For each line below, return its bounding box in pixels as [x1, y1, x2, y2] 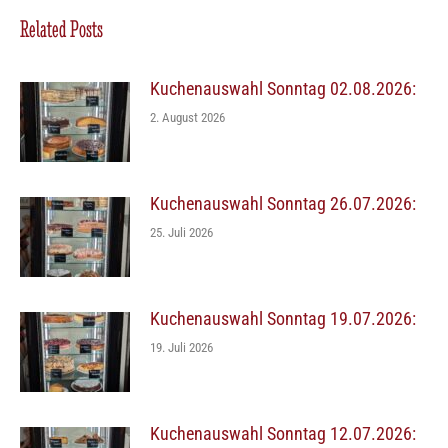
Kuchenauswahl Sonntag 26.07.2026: [150, 192, 416, 214]
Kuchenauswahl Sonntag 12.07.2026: [150, 422, 416, 444]
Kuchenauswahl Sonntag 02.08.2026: [150, 77, 416, 99]
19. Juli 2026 [150, 339, 213, 355]
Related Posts [20, 14, 103, 43]
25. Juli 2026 [150, 224, 213, 240]
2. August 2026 [150, 109, 225, 125]
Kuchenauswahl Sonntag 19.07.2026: [150, 307, 416, 329]
